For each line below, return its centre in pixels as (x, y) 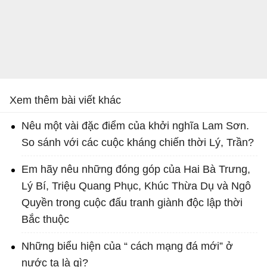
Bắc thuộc (45, 220)
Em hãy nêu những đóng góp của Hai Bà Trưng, (136, 170)
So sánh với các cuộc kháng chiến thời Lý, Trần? (138, 143)
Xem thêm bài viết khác (65, 100)
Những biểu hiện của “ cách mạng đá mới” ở (127, 246)
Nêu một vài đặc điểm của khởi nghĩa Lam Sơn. (135, 126)
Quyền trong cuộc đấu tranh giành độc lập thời (132, 203)
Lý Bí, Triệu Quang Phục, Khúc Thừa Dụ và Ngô (136, 186)
